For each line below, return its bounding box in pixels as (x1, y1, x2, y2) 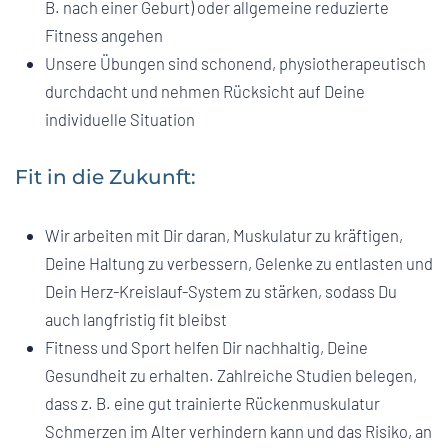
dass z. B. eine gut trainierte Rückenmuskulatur (45, 393, 380, 414)
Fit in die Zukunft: (15, 165, 196, 190)
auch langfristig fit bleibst (45, 309, 227, 330)
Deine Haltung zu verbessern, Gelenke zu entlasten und (45, 253, 433, 274)
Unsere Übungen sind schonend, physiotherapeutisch (45, 53, 426, 74)
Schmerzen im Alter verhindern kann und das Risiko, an (45, 421, 432, 442)
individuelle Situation (45, 109, 195, 130)
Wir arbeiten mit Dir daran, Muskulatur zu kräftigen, (45, 225, 403, 246)
